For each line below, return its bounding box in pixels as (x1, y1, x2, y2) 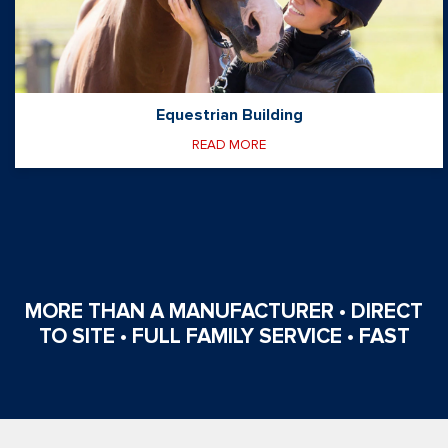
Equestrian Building (155, 107, 303, 124)
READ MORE (192, 138, 266, 153)
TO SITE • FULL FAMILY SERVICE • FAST (38, 326, 410, 348)
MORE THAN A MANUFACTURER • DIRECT (25, 301, 423, 323)
